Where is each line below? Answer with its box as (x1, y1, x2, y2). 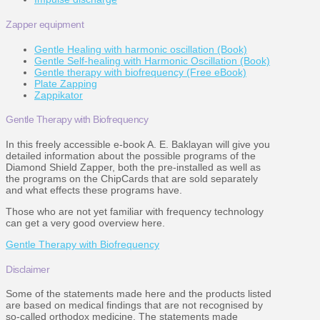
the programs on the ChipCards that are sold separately (6, 172, 258, 184)
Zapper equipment (6, 19, 84, 31)
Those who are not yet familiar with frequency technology (6, 205, 264, 217)
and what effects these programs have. (6, 184, 182, 196)
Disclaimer (6, 263, 50, 275)
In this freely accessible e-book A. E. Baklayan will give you (6, 138, 270, 150)
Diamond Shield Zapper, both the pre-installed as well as (6, 161, 261, 173)
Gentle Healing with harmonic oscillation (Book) (34, 43, 247, 55)
